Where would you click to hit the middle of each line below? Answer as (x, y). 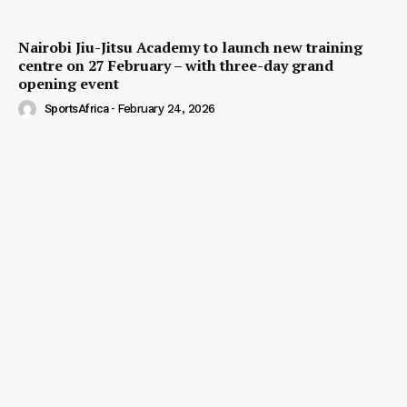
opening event (69, 83)
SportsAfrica (76, 109)
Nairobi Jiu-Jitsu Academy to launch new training (190, 47)
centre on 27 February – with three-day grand (176, 65)
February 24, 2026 (166, 109)
